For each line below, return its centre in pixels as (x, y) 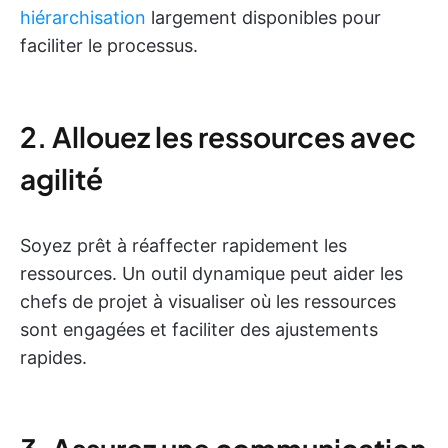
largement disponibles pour (263, 18)
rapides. (53, 358)
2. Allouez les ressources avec (218, 137)
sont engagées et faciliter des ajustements (199, 330)
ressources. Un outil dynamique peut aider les (211, 274)
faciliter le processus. (109, 46)
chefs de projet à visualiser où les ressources (208, 302)
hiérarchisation (83, 18)
